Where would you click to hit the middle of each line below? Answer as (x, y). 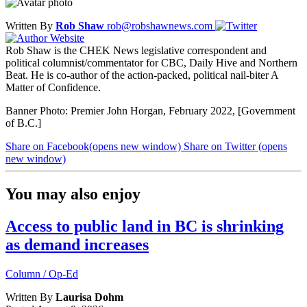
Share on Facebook (47, 146)
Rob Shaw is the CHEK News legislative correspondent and (136, 50)
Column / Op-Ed (42, 274)
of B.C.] (23, 123)
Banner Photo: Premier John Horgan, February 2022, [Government (150, 110)
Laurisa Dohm (89, 297)
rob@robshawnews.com (161, 25)
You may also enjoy (73, 194)
